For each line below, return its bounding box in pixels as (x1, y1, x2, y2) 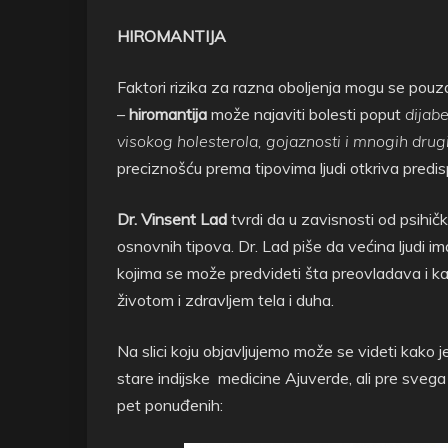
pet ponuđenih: (117, 395, 223, 415)
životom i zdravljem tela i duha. (117, 290, 334, 310)
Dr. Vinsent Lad (117, 209, 227, 229)
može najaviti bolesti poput (207, 104, 405, 124)
